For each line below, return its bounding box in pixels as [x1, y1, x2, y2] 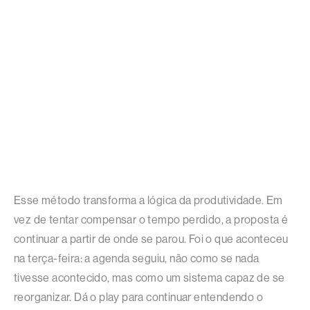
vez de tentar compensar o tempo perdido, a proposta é [14, 213, 289, 227]
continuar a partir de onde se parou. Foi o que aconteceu [14, 232, 289, 246]
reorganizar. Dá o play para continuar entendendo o [14, 291, 263, 304]
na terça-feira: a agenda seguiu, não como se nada [14, 252, 259, 266]
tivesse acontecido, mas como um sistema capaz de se [14, 271, 285, 285]
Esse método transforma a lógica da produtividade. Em [14, 194, 283, 208]
